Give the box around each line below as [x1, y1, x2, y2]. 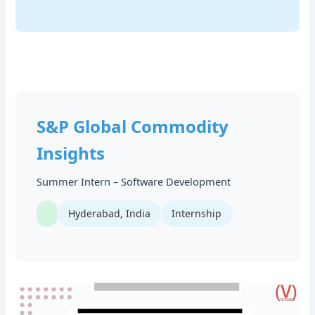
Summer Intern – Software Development [37, 174, 231, 188]
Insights [37, 141, 105, 165]
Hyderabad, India [68, 206, 151, 220]
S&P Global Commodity [37, 114, 229, 138]
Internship [172, 206, 222, 220]
